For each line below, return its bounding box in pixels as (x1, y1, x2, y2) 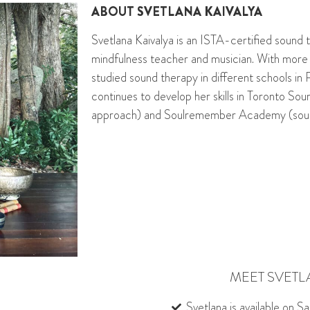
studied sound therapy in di (91, 69, 219, 87)
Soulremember (164, 106, 236, 125)
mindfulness (91, 50, 147, 69)
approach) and (91, 106, 164, 125)
